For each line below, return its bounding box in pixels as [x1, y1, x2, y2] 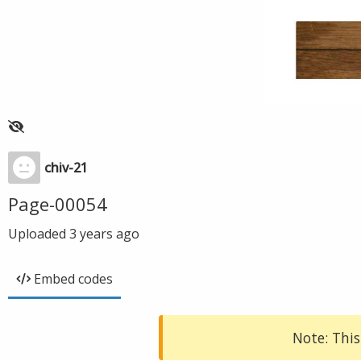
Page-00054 [8, 192, 107, 216]
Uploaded [8, 225, 69, 243]
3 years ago [69, 225, 139, 243]
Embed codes [34, 270, 113, 288]
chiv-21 [44, 159, 88, 176]
